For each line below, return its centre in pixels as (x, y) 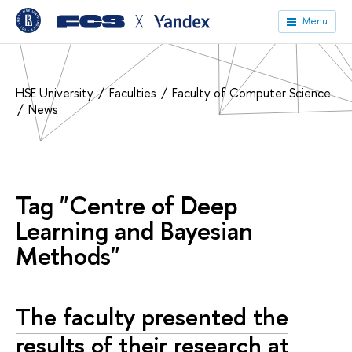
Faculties (134, 92)
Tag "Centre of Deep (127, 205)
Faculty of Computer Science (251, 92)
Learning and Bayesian (134, 231)
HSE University (56, 92)
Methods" (68, 256)
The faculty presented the (152, 317)
